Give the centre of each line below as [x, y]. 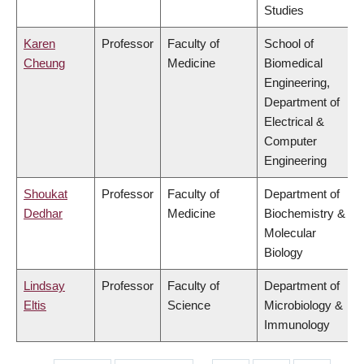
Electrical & [294, 122]
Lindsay [44, 286]
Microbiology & [303, 305]
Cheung [44, 63]
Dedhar [43, 214]
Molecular [290, 233]
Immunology [297, 325]
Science [189, 305]
